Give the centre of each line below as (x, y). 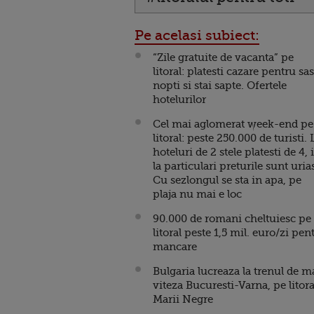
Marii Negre (183, 299)
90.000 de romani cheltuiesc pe (232, 219)
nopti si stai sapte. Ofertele (220, 86)
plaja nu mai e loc (197, 194)
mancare (175, 247)
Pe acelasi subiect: (197, 35)
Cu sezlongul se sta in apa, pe (227, 180)
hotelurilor (179, 100)
